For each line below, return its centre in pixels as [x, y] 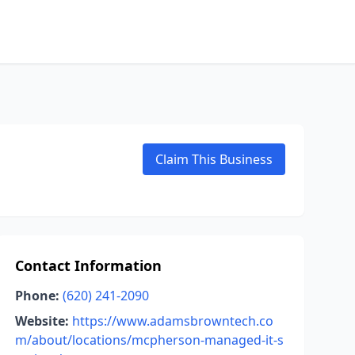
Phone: [37, 296]
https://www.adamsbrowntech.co [172, 321]
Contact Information [88, 265]
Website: [42, 321]
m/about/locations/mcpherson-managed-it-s [149, 340]
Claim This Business [214, 159]
